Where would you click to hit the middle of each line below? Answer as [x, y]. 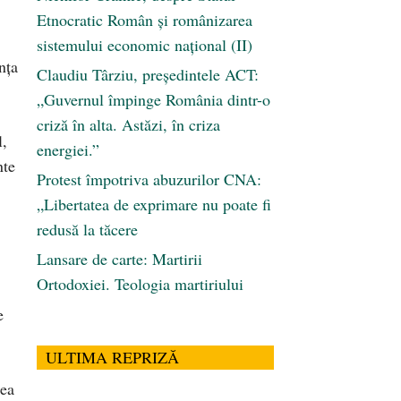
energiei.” [68, 150]
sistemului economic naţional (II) [145, 45]
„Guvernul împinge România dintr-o [154, 100]
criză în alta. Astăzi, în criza [128, 125]
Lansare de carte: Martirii [119, 259]
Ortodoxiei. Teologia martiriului [140, 284]
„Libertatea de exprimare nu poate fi [154, 205]
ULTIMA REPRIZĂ [112, 358]
